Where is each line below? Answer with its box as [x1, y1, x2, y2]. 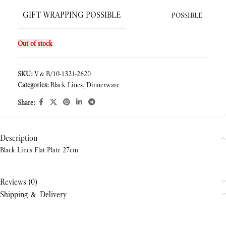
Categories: [18, 80, 48, 89]
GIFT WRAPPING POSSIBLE [23, 10, 121, 20]
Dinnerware [86, 80, 120, 89]
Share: [18, 97, 35, 107]
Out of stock [18, 39, 52, 48]
